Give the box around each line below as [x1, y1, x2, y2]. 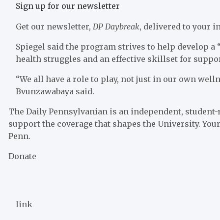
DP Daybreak [93, 22, 139, 32]
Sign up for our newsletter [16, 1, 120, 11]
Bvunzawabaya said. [16, 86, 96, 97]
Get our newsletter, [16, 22, 93, 32]
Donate [8, 151, 36, 162]
